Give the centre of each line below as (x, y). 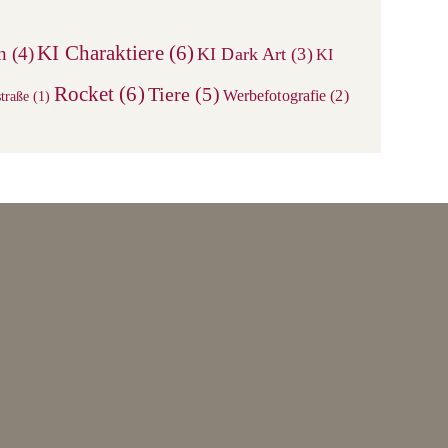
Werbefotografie (274, 95)
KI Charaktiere (100, 53)
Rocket (84, 94)
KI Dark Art (242, 54)
